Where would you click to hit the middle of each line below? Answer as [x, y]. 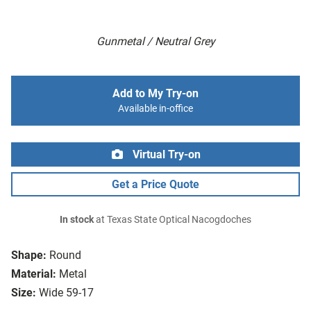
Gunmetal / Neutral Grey [155, 42]
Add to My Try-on [155, 94]
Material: [34, 274]
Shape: [29, 255]
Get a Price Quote [155, 185]
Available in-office [155, 109]
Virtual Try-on [165, 155]
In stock [77, 220]
